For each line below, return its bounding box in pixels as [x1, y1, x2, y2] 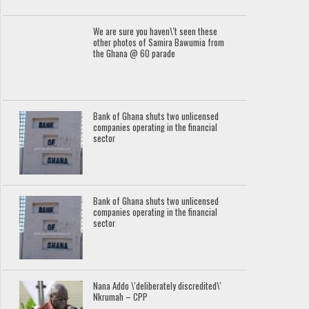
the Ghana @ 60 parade [93, 47, 176, 61]
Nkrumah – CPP [93, 290, 148, 304]
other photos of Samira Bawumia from [93, 36, 225, 50]
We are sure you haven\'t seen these [93, 25, 218, 39]
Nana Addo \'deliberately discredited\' [93, 279, 222, 293]
